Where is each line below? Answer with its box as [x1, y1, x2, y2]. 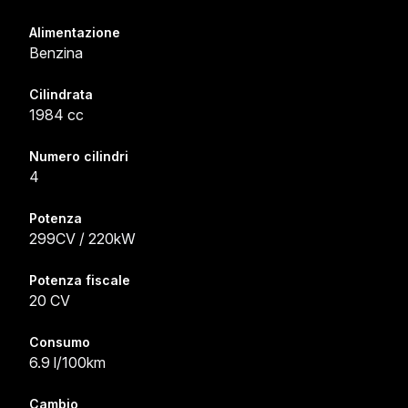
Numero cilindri [29, 148, 128, 164]
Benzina [29, 44, 83, 62]
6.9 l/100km [29, 353, 106, 372]
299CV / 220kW [29, 229, 136, 248]
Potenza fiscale [29, 272, 130, 288]
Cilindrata [29, 87, 93, 102]
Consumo [29, 334, 90, 350]
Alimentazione [29, 25, 120, 40]
